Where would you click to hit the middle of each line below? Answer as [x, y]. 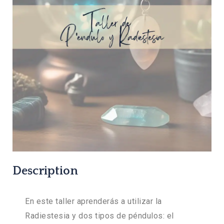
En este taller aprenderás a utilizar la [93, 201]
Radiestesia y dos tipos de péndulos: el [99, 216]
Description [45, 171]
